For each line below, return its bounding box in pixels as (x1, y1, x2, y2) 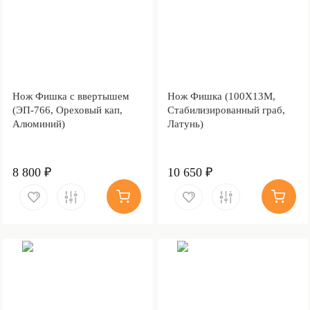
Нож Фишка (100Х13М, (167, 90, 275, 102)
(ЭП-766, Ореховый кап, (12, 104, 122, 116)
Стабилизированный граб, (167, 104, 285, 116)
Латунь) (167, 118, 203, 129)
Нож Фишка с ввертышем (12, 90, 129, 102)
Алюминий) (12, 118, 65, 129)
